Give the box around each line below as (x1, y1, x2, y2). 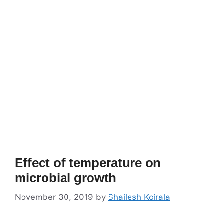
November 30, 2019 (15, 192, 93, 202)
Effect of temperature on (15, 155, 161, 170)
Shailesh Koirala (108, 192, 170, 202)
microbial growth (15, 170, 116, 185)
